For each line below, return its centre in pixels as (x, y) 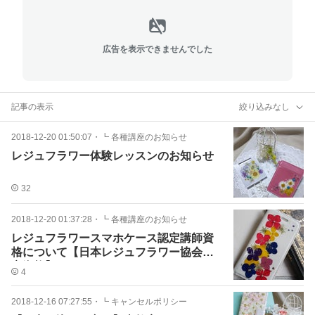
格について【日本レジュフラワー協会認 (112, 252)
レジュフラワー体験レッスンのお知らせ (112, 156)
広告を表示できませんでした (157, 49)
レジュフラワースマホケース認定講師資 (112, 238)
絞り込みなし (264, 107)
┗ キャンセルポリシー (144, 302)
